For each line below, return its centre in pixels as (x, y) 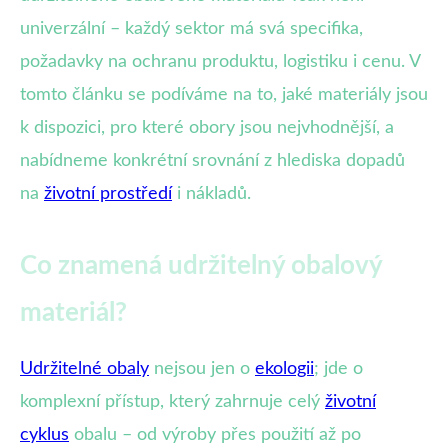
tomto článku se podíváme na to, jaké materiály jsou (224, 94)
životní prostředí (108, 193)
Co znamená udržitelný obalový (201, 265)
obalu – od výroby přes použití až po (215, 434)
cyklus (44, 434)
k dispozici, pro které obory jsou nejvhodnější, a (207, 127)
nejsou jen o (202, 368)
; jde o (338, 368)
